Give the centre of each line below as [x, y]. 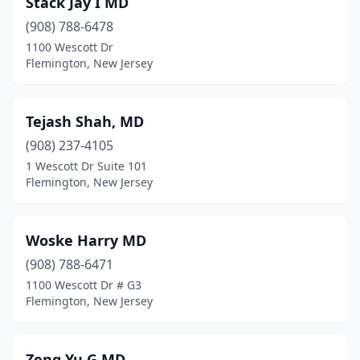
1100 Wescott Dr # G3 [84, 285]
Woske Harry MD [86, 240]
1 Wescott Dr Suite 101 [86, 166]
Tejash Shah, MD [85, 121]
